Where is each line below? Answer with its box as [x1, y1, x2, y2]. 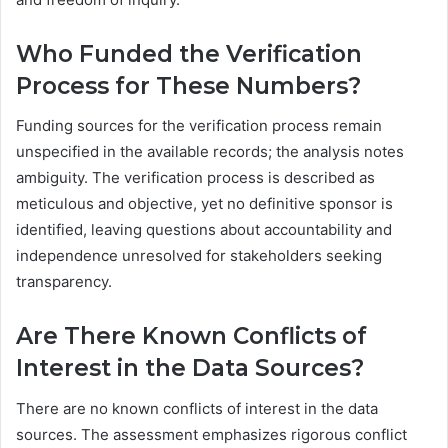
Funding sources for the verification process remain [16, 116, 382, 136]
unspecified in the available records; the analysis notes [16, 142, 404, 162]
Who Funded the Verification [16, 39, 362, 68]
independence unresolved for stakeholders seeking [16, 246, 382, 266]
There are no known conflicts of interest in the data [16, 398, 378, 418]
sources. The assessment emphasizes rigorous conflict [16, 424, 407, 444]
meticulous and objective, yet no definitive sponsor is [16, 194, 393, 214]
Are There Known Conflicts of [16, 322, 367, 351]
